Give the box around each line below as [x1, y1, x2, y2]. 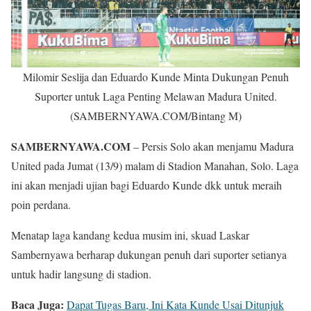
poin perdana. [11, 197, 71, 212]
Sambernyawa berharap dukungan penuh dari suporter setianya [11, 247, 287, 262]
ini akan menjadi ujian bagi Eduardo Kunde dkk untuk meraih [11, 178, 282, 192]
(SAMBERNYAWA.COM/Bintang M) [69, 108, 242, 123]
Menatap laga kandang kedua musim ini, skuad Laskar [11, 228, 249, 242]
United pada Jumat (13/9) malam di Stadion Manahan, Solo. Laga [11, 158, 299, 173]
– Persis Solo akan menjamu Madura [131, 139, 294, 153]
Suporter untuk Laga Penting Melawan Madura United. [34, 89, 277, 103]
